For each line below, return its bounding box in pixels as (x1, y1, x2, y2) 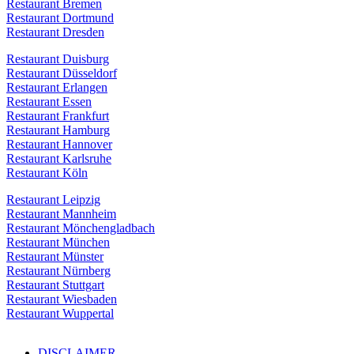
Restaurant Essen (6, 95, 92, 109)
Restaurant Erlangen (6, 81, 107, 95)
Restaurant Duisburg (6, 52, 109, 66)
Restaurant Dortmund (6, 11, 114, 25)
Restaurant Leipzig (6, 193, 100, 207)
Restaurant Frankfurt (6, 109, 109, 123)
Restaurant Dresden (6, 25, 104, 40)
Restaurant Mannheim (6, 207, 116, 221)
